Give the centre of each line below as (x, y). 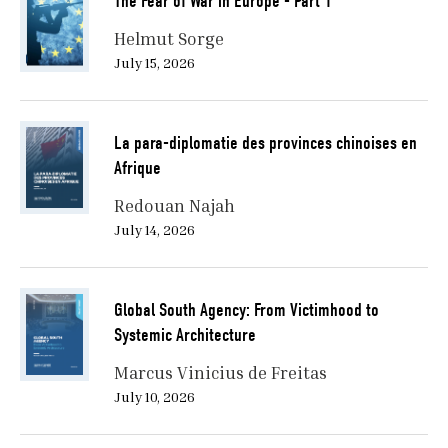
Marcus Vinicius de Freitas (220, 373)
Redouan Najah (174, 206)
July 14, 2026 (154, 230)
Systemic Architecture (184, 335)
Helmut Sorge (168, 39)
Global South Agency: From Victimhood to (246, 310)
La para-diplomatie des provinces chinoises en (265, 143)
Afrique (137, 168)
